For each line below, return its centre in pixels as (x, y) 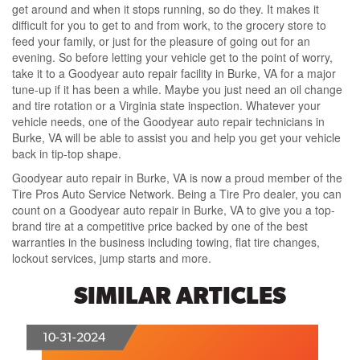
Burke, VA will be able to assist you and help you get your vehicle (176, 138)
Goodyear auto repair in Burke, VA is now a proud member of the (177, 178)
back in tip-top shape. (67, 154)
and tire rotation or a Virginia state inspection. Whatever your (166, 106)
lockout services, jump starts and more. (112, 258)
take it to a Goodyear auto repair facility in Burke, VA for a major (174, 74)
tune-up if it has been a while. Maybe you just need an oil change (177, 90)
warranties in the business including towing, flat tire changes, (166, 242)
